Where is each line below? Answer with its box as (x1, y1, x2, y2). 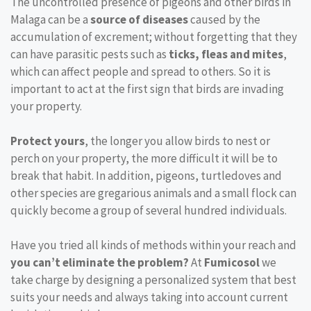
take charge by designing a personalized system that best (10, 272, 296, 288)
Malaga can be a (10, 12, 90, 28)
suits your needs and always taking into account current (10, 289, 288, 305)
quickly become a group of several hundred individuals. (10, 203, 287, 219)
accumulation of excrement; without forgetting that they (10, 29, 297, 45)
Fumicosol (204, 255, 260, 271)
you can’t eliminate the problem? (10, 255, 189, 271)
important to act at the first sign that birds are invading (10, 81, 284, 97)
